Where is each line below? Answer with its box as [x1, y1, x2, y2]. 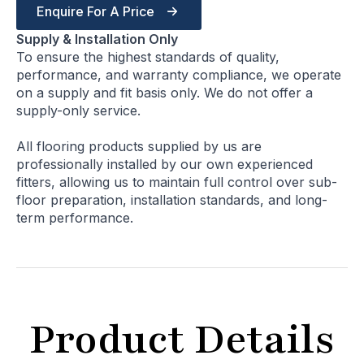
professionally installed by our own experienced [16, 156, 313, 173]
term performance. [16, 210, 133, 227]
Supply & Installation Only [16, 31, 178, 48]
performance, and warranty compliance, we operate [16, 67, 341, 84]
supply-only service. [16, 102, 141, 119]
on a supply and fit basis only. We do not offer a [16, 84, 313, 102]
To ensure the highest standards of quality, [16, 49, 279, 66]
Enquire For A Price [37, 3, 154, 20]
